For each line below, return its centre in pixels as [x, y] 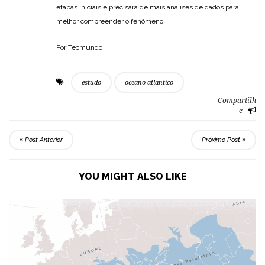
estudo [91, 83]
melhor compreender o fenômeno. [111, 22]
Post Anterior [43, 140]
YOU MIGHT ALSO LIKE [132, 177]
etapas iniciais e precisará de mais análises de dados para [148, 7]
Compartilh [237, 101]
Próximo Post [222, 140]
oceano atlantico [149, 83]
